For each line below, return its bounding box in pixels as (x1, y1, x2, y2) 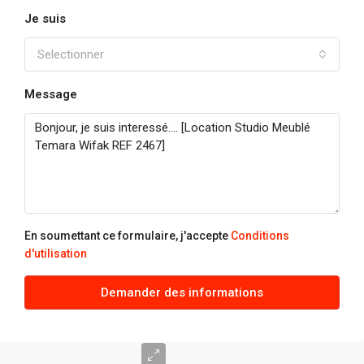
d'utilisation (24, 247, 87, 260)
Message (24, 87, 77, 102)
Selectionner (37, 47, 104, 62)
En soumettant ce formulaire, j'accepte (24, 229, 231, 242)
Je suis (24, 11, 66, 26)
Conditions (231, 229, 289, 242)
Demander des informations (101, 285, 263, 300)
